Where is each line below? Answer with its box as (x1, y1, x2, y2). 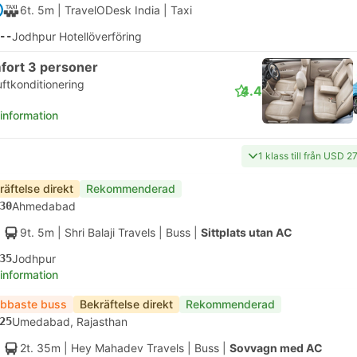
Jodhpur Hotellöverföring (12, 29, 142, 43)
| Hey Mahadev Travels (61, 341, 184, 355)
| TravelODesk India (54, 3, 160, 17)
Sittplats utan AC (201, 226, 292, 239)
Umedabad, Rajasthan (12, 315, 127, 328)
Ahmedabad (12, 199, 76, 213)
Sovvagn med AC (229, 341, 323, 355)
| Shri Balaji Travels (54, 226, 155, 239)
